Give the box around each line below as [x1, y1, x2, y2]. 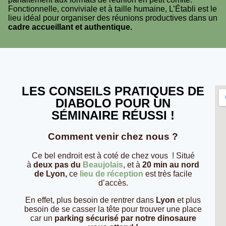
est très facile [143, 169, 192, 179]
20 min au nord [142, 160, 199, 169]
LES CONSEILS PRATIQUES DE [22, 84, 204, 98]
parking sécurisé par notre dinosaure [52, 214, 196, 223]
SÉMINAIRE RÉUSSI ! [51, 108, 175, 122]
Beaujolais [83, 160, 123, 169]
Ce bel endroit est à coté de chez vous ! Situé [31, 151, 195, 160]
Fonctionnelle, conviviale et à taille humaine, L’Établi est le [8, 5, 217, 13]
